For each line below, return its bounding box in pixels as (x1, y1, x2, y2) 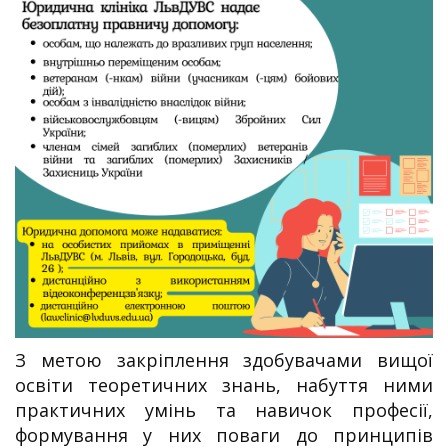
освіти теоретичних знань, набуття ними (15, 372, 433, 397)
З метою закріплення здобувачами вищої (15, 347, 433, 372)
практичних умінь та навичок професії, (15, 397, 433, 422)
